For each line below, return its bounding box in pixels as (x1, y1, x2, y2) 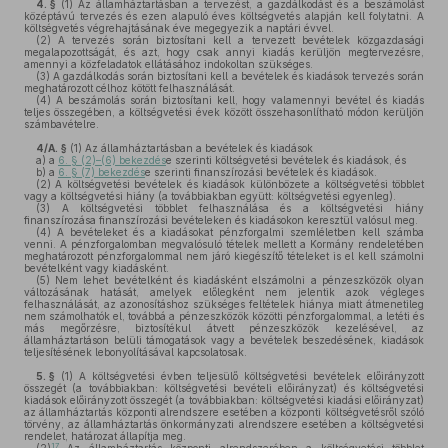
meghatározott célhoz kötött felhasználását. (24, 82, 235, 94)
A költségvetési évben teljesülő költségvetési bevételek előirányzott (72, 370, 424, 382)
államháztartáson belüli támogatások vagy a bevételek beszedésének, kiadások (24, 334, 424, 346)
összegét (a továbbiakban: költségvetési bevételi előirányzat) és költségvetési (24, 382, 424, 394)
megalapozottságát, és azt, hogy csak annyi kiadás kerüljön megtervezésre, (24, 46, 424, 58)
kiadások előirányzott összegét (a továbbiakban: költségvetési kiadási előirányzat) (24, 394, 424, 406)
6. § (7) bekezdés (58, 166, 145, 178)
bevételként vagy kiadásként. (24, 262, 169, 274)
